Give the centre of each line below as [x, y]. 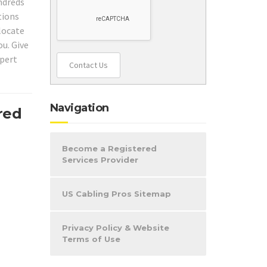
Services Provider [100, 159]
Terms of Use [91, 239]
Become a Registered [109, 148]
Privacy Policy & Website [115, 227]
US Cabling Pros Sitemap [116, 193]
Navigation [79, 108]
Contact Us [88, 65]
